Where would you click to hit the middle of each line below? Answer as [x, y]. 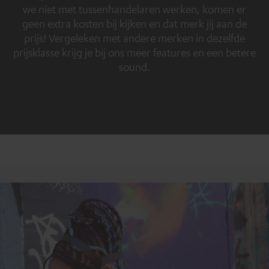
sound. [134, 67]
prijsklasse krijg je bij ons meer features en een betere [134, 53]
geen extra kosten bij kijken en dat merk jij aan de [134, 24]
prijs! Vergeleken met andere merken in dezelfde [134, 38]
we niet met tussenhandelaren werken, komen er [134, 9]
